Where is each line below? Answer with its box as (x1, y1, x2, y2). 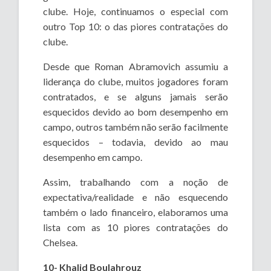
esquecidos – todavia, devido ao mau (43, 136, 228, 148)
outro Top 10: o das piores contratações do (43, 21, 228, 33)
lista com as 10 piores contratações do (43, 221, 228, 233)
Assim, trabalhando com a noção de (43, 176, 228, 188)
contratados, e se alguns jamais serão (43, 91, 228, 103)
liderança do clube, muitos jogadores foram (43, 76, 228, 88)
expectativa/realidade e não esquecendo (43, 191, 228, 203)
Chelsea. (43, 237, 78, 249)
